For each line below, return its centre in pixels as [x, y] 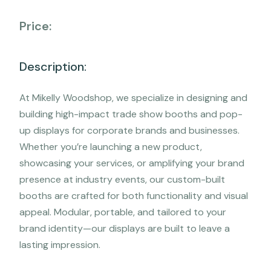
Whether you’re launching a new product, [111, 147]
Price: [35, 26]
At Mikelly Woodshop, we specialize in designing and [133, 98]
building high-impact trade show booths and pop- [131, 114]
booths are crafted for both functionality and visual [134, 196]
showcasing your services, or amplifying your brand [132, 163]
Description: [53, 67]
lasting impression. [60, 245]
